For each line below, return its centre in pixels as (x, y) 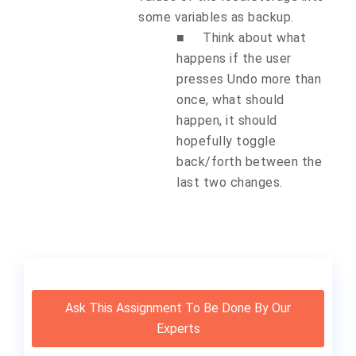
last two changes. (230, 182)
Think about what (254, 37)
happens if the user (234, 58)
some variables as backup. (216, 17)
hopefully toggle (226, 141)
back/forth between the (249, 161)
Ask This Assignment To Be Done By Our (178, 308)
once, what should (230, 99)
